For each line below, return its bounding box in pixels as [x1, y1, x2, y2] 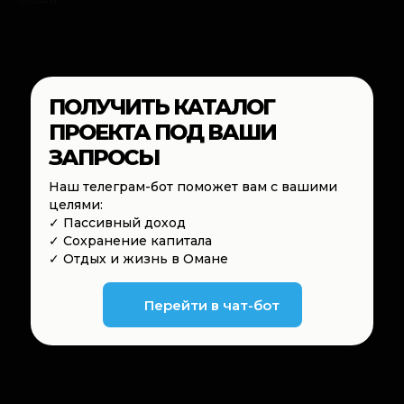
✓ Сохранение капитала [49, 233, 212, 249]
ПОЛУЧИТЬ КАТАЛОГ [49, 94, 274, 120]
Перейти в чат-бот [143, 296, 280, 314]
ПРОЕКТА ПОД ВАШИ [49, 119, 276, 145]
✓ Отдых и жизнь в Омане [49, 251, 228, 267]
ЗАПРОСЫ [49, 144, 159, 170]
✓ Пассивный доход [49, 215, 186, 231]
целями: [49, 197, 103, 213]
